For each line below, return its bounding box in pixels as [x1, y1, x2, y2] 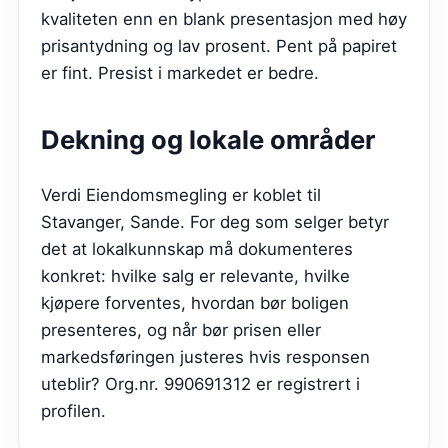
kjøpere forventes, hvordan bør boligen [41, 292, 349, 313]
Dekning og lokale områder [41, 123, 375, 155]
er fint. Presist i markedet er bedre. [41, 62, 319, 83]
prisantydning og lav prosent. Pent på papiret [41, 35, 397, 56]
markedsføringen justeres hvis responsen [41, 346, 370, 367]
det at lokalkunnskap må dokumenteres [41, 238, 353, 259]
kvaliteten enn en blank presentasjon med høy [41, 8, 407, 29]
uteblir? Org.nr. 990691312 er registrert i [41, 373, 360, 394]
